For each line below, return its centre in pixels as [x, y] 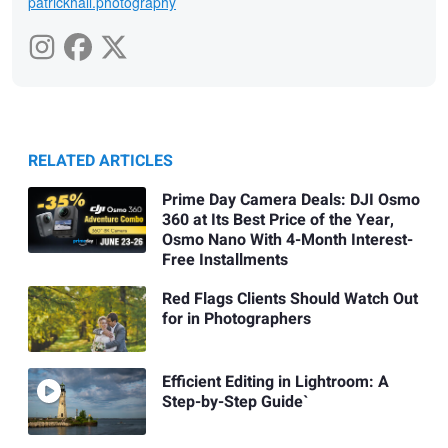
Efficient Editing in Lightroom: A [275, 381]
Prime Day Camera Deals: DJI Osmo [290, 200]
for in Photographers [236, 319]
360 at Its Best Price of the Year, [277, 220]
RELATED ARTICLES [100, 160]
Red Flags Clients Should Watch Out [289, 299]
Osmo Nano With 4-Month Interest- [287, 240]
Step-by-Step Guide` [234, 401]
